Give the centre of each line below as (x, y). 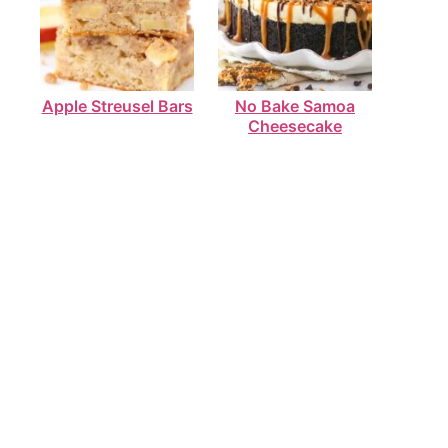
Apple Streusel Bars (117, 106)
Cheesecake (295, 126)
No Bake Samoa (295, 106)
